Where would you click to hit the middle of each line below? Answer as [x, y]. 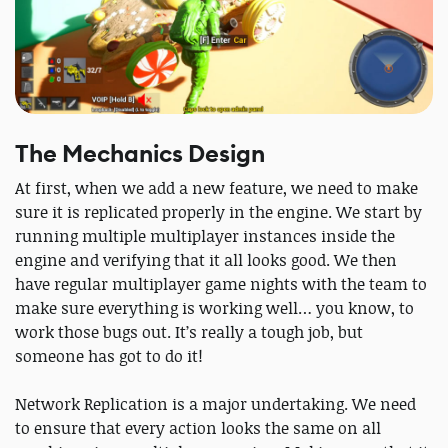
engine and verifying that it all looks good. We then [206, 259]
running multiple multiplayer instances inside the [205, 235]
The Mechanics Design [140, 153]
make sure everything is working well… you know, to [214, 307]
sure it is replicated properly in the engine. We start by [218, 211]
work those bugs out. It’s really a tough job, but [189, 331]
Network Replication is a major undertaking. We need [215, 403]
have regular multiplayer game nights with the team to [221, 283]
